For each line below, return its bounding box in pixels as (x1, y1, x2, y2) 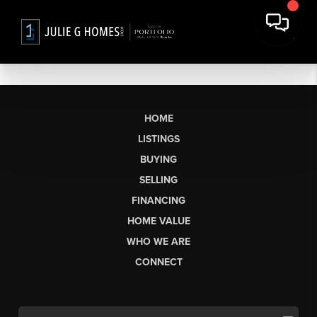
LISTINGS (137, 132, 180, 145)
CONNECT (134, 255, 183, 268)
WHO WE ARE (127, 235, 190, 248)
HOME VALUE (127, 214, 190, 227)
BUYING (140, 153, 177, 166)
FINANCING (132, 194, 185, 207)
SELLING (139, 173, 178, 186)
